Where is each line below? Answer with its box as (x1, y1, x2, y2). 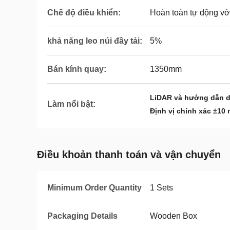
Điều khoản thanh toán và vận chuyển (37, 149, 221, 160)
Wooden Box (150, 212, 197, 220)
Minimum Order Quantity (47, 183, 142, 192)
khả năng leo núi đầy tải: (47, 36, 142, 45)
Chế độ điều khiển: (47, 8, 121, 17)
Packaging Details (47, 212, 118, 220)
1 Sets (150, 183, 173, 192)
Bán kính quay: (47, 65, 106, 73)
